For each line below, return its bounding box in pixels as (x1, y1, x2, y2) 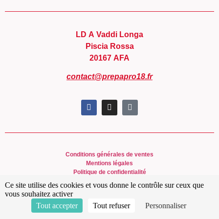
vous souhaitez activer (5, 190, 73, 198)
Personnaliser (145, 201, 186, 210)
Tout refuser (93, 201, 130, 210)
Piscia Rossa (85, 42, 134, 50)
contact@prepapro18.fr (66, 72, 153, 81)
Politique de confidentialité (73, 168, 146, 175)
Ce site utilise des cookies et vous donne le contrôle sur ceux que (5, 181, 204, 189)
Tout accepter (36, 201, 78, 210)
